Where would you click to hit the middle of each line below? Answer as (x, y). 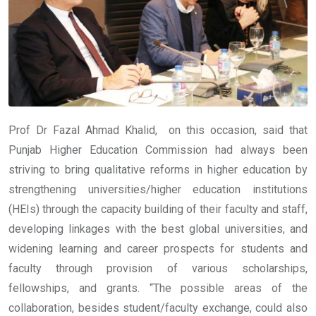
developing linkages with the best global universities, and (158, 229)
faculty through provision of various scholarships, (158, 269)
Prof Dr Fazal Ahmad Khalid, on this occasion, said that (158, 130)
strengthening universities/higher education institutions (158, 190)
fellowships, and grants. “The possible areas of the (158, 288)
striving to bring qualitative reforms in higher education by (158, 170)
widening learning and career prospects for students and (158, 249)
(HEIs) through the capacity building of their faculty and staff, (158, 209)
